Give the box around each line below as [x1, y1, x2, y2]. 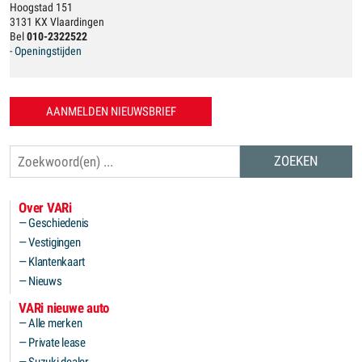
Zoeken [10, 146, 40, 158]
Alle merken [28, 316, 82, 330]
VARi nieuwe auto [19, 300, 109, 316]
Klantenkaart [28, 255, 85, 269]
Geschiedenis [28, 216, 89, 230]
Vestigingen [28, 235, 81, 250]
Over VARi [19, 200, 72, 216]
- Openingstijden [10, 44, 82, 57]
